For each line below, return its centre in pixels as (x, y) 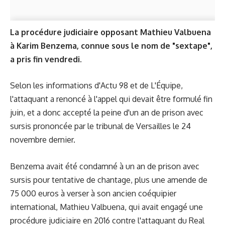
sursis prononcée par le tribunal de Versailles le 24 (100, 126)
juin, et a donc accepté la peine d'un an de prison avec (107, 113)
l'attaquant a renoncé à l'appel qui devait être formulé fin (111, 99)
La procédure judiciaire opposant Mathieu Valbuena (110, 32)
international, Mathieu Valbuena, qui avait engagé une (106, 207)
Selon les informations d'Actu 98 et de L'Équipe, (96, 86)
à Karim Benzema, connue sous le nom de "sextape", (111, 45)
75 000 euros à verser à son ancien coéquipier (93, 193)
